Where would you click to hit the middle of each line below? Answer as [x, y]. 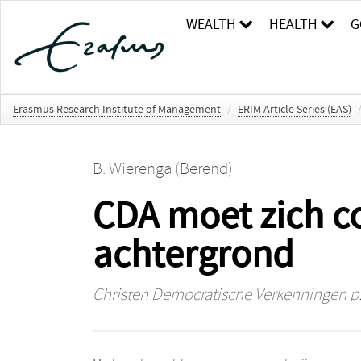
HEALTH [293, 25]
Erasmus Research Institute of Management [117, 109]
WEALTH [211, 25]
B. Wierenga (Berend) [162, 169]
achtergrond [193, 255]
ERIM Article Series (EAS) [295, 109]
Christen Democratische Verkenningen [219, 295]
